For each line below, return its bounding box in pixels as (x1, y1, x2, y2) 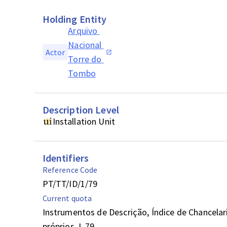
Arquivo (68, 25, 98, 36)
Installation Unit (52, 116, 116, 127)
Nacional (68, 39, 102, 51)
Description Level (42, 103, 120, 116)
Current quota (42, 193, 92, 203)
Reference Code (42, 165, 98, 175)
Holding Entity (42, 13, 107, 25)
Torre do (68, 53, 102, 65)
